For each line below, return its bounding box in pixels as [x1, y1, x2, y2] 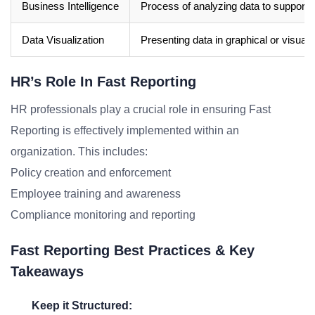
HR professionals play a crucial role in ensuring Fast [11, 103, 271, 115]
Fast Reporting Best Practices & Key [11, 243, 255, 258]
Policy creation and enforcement [11, 167, 171, 179]
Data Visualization [22, 34, 104, 46]
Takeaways [11, 264, 84, 279]
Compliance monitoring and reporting [11, 209, 195, 221]
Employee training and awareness [11, 188, 181, 200]
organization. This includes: [11, 146, 148, 157]
